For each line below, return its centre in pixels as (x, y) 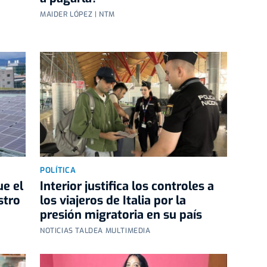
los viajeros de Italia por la (113, 201)
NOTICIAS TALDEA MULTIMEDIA (95, 231)
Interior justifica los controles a (127, 187)
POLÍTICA (58, 170)
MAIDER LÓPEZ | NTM (77, 14)
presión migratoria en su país (121, 215)
